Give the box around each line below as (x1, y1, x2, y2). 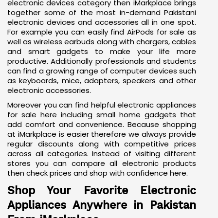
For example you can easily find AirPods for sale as (7, 37, 196, 48)
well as (7, 47, 34, 57)
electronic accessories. (7, 95, 91, 106)
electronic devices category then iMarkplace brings (7, 8, 196, 18)
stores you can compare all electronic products (7, 168, 196, 179)
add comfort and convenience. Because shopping (7, 129, 196, 140)
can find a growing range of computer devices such (7, 76, 196, 87)
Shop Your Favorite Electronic (7, 194, 196, 207)
